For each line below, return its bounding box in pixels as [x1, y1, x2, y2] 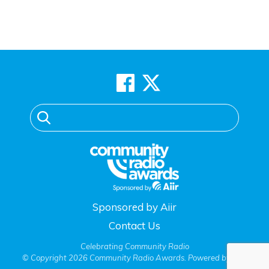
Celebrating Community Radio [80, 241, 189, 251]
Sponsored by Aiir [92, 201, 177, 213]
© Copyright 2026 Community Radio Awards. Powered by [22, 253, 232, 262]
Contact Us [109, 219, 160, 232]
